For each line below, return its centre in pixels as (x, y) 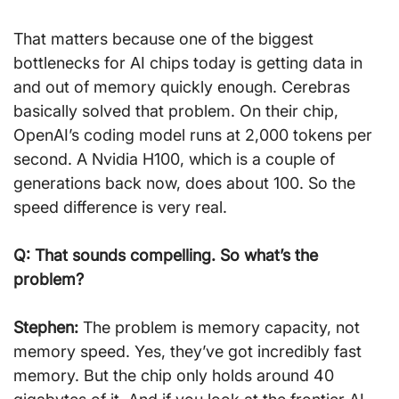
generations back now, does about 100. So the (187, 183)
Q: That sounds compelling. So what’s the (168, 255)
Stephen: (46, 327)
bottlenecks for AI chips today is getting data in (190, 62)
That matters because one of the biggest (166, 38)
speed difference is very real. (120, 207)
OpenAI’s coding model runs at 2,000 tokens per (195, 134)
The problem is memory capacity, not (221, 327)
